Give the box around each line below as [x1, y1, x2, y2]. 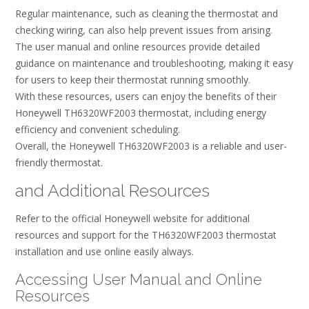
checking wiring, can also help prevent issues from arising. [15, 23, 272, 37]
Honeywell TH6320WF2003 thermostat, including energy [15, 106, 266, 119]
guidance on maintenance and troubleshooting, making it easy [15, 56, 293, 70]
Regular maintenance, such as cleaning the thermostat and [15, 6, 278, 20]
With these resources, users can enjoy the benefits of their [15, 89, 277, 103]
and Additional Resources [15, 179, 210, 201]
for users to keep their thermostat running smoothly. [15, 72, 250, 86]
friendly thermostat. [15, 155, 103, 169]
